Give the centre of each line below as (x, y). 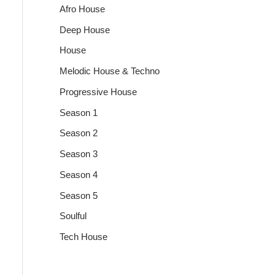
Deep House (84, 29)
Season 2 (78, 133)
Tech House (83, 237)
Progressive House (98, 91)
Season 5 (78, 195)
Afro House (82, 9)
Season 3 (78, 154)
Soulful (73, 216)
